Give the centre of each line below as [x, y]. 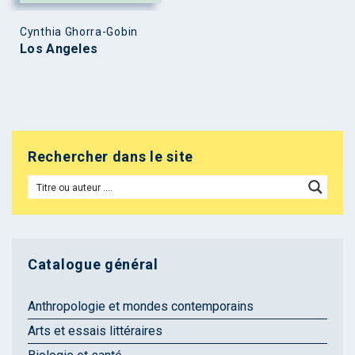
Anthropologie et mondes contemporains [141, 306]
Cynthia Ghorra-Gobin [79, 31]
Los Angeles [59, 48]
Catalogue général [93, 264]
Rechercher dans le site [111, 156]
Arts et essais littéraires [95, 330]
